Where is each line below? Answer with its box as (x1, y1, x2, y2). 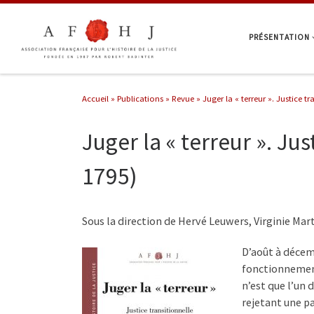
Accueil (82, 93, 109, 104)
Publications (117, 93, 163, 104)
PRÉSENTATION (248, 32, 310, 42)
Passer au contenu (19, 13, 84, 24)
